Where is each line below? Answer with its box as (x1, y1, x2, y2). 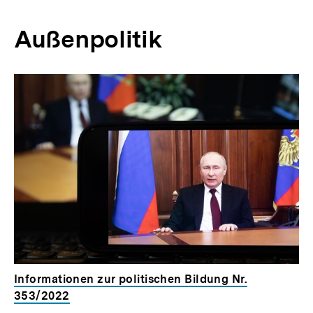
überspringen (14, 87, 96, 103)
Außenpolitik (14, 24, 162, 54)
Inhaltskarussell (14, 73, 110, 89)
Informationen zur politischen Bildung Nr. (13, 272, 248, 286)
